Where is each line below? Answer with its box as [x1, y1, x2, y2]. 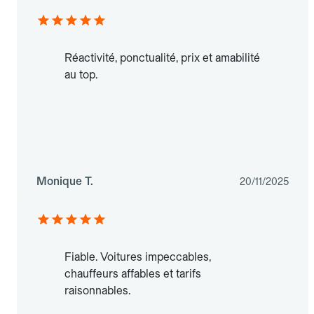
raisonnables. [64, 284, 130, 298]
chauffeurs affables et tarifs [64, 267, 201, 281]
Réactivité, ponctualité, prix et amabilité [64, 51, 260, 65]
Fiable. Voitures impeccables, [64, 250, 211, 264]
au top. [64, 68, 97, 82]
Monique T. [36, 175, 93, 189]
